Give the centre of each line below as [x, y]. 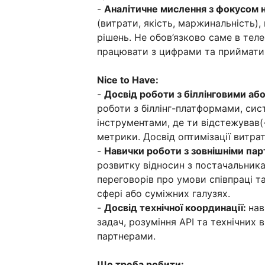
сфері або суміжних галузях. [164, 194]
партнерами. [126, 236]
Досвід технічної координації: [176, 208]
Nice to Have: [128, 80]
